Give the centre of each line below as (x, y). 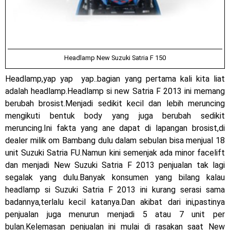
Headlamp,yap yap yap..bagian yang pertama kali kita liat (115, 79)
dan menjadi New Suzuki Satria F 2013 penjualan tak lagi (115, 165)
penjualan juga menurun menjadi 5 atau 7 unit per (115, 214)
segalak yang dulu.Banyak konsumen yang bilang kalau (115, 177)
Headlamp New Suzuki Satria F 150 (115, 57)
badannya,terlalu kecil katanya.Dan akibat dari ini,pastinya (115, 202)
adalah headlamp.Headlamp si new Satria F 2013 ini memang (115, 91)
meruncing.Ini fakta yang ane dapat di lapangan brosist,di (115, 128)
